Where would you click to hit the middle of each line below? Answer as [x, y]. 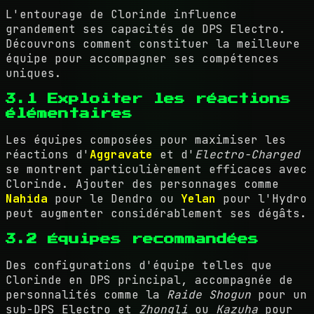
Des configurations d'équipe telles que [139, 265]
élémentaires [69, 114]
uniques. [34, 73]
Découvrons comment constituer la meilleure [153, 43]
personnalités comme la [86, 294]
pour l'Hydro [261, 198]
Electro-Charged [247, 154]
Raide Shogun [209, 294]
